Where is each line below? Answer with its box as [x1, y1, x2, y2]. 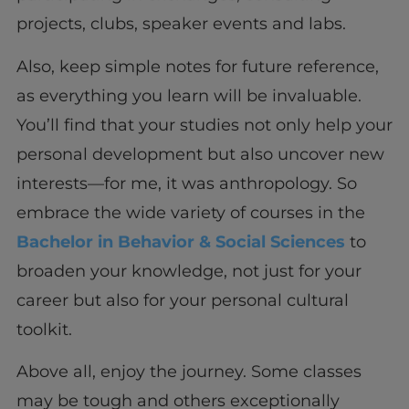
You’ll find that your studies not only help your [16, 114, 393, 135]
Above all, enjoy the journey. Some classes [16, 361, 362, 382]
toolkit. [16, 319, 77, 340]
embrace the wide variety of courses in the [16, 202, 365, 223]
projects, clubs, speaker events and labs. [16, 14, 351, 35]
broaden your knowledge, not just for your [16, 260, 362, 281]
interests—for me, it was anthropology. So [16, 173, 357, 194]
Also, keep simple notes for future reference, [16, 56, 379, 77]
